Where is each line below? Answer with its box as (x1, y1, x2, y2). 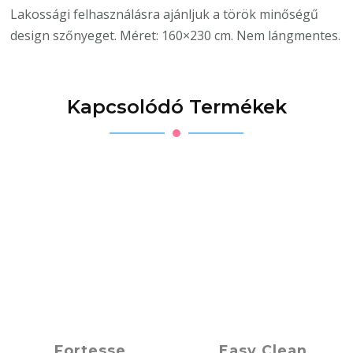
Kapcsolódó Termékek (66, 95, 287, 118)
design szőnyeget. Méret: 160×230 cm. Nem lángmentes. (10, 26, 341, 44)
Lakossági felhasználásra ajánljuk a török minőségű (10, 5, 319, 23)
